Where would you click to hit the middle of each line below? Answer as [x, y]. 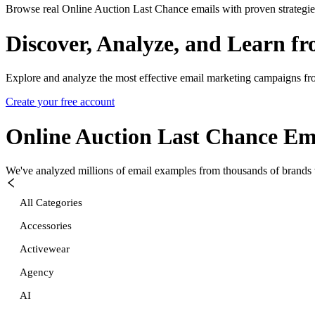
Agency [37, 272]
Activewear [45, 249]
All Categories [51, 202]
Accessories [46, 225]
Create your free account [60, 102]
